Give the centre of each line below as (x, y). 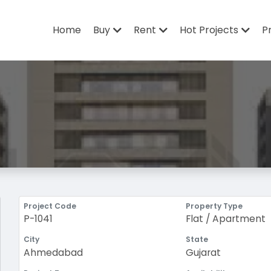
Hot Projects (209, 30)
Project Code (50, 206)
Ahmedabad (54, 253)
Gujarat (203, 253)
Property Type (214, 206)
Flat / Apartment (225, 219)
